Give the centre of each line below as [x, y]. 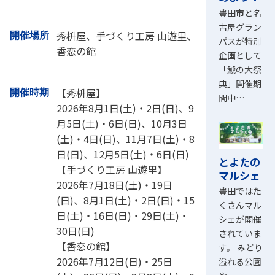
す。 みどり [240, 248]
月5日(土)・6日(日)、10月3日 [122, 123]
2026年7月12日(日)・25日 [114, 261]
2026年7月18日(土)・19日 [114, 184]
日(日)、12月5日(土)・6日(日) [123, 154]
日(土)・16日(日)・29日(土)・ [123, 215]
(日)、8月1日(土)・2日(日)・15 [126, 200]
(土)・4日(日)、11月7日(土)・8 [126, 138]
